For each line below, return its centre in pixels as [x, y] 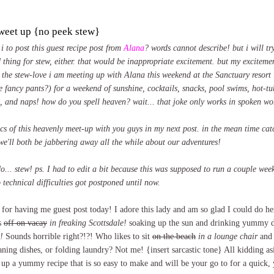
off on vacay [25, 222]
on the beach [174, 236]
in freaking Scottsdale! [88, 222]
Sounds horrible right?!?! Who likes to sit [78, 236]
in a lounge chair [228, 236]
